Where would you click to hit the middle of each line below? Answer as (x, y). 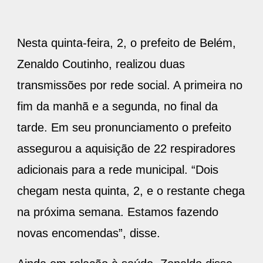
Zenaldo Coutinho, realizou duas (101, 64)
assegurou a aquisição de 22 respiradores (126, 149)
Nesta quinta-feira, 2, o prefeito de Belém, (127, 43)
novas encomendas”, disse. (89, 233)
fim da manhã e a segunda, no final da (117, 107)
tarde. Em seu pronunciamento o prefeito (124, 128)
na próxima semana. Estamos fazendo (118, 212)
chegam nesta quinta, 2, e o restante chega (131, 191)
